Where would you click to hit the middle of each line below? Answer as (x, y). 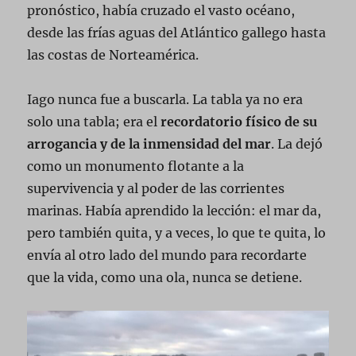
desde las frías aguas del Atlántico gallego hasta (177, 33)
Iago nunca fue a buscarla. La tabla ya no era (165, 100)
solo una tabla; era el (94, 122)
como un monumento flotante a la (136, 166)
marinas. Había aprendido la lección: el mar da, (174, 211)
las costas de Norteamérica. (113, 55)
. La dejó (297, 144)
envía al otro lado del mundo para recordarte (167, 255)
